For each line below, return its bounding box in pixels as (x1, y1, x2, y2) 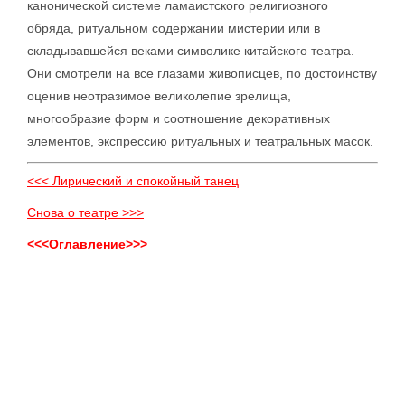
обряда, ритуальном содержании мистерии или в (27, 21, 320, 35)
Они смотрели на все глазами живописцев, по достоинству (27, 66, 377, 80)
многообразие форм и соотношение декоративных (27, 111, 330, 126)
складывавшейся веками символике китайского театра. (27, 43, 354, 58)
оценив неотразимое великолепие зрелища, (27, 89, 291, 103)
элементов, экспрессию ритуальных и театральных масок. (27, 134, 373, 148)
